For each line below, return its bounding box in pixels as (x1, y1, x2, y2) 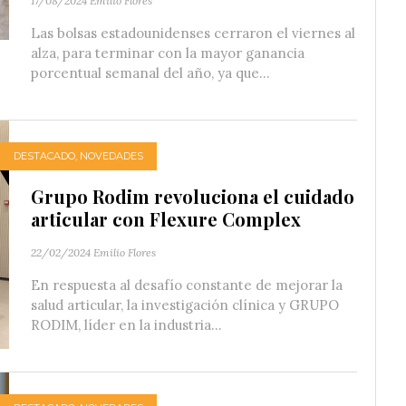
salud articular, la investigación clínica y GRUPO (31, 295, 339, 314)
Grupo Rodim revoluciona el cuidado (31, 183, 354, 208)
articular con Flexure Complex (31, 206, 301, 231)
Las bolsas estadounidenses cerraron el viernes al (31, 24, 355, 42)
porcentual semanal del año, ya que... (31, 63, 270, 82)
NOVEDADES (80, 150, 143, 163)
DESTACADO (14, 150, 75, 163)
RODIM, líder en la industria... (31, 315, 222, 333)
